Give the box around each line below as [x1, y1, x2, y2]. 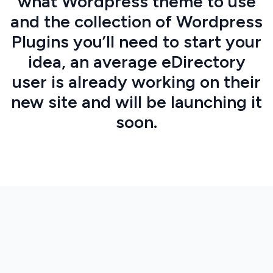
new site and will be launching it [11, 91, 262, 112]
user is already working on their [12, 71, 261, 92]
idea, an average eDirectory [27, 51, 246, 72]
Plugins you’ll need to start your [12, 30, 261, 52]
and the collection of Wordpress [10, 10, 263, 32]
